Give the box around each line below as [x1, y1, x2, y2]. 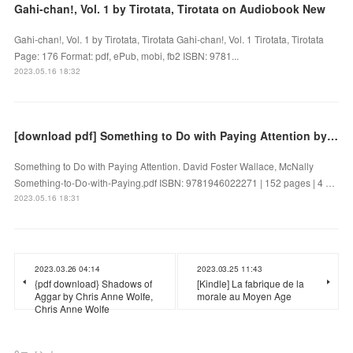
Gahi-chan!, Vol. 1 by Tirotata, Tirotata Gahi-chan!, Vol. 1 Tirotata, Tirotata [14, 32, 325, 46]
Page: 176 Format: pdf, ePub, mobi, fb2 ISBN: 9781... [14, 48, 240, 62]
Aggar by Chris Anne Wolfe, [35, 288, 154, 303]
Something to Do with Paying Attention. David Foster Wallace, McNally [14, 158, 314, 173]
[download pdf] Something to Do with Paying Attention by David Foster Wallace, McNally [327, 127, 339, 143]
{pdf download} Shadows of [35, 276, 153, 290]
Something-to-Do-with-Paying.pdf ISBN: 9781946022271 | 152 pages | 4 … [14, 175, 336, 189]
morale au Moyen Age [197, 288, 292, 303]
